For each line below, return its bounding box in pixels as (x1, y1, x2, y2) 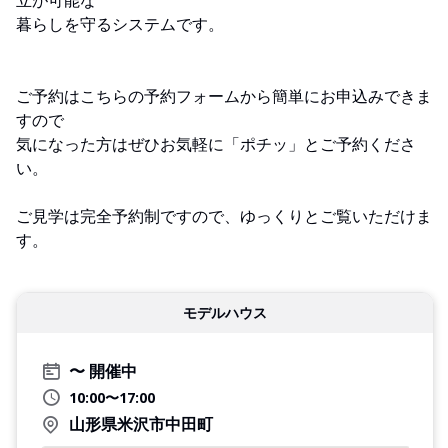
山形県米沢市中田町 (69, 412, 213, 435)
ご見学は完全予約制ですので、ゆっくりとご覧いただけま (16, 204, 432, 227)
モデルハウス (183, 302, 267, 322)
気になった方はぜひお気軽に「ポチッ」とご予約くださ (16, 132, 416, 155)
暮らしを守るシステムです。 (16, 12, 224, 35)
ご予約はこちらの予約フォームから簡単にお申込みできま (16, 84, 432, 107)
